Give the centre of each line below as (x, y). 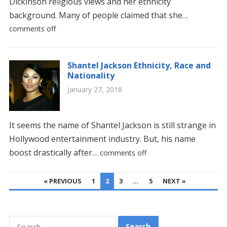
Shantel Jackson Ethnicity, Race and (139, 65)
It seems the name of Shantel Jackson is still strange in (112, 125)
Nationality (91, 75)
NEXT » (174, 181)
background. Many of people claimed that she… (98, 15)
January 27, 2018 (94, 89)
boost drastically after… (54, 153)
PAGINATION (35, 191)
